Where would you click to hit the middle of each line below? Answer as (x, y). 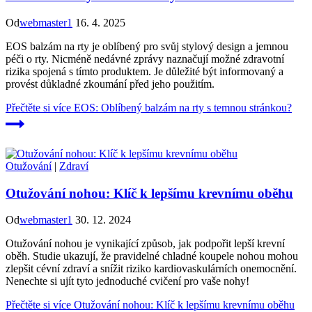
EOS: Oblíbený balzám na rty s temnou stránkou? (181, 107)
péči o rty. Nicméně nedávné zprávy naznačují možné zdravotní (145, 58)
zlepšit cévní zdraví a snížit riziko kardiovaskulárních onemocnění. (151, 269)
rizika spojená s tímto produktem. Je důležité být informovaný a (145, 71)
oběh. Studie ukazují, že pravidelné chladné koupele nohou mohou (152, 256)
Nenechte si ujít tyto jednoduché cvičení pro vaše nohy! (127, 281)
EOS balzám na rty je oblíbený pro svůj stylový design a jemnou (147, 46)
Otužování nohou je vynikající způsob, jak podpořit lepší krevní (145, 244)
